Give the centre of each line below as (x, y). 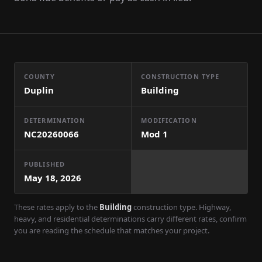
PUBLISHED (44, 164)
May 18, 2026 (53, 178)
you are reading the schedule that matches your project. (112, 230)
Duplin (39, 90)
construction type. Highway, (181, 207)
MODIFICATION (169, 120)
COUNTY (39, 76)
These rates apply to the (56, 207)
